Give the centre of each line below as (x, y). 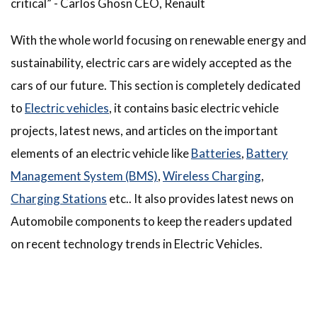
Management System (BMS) (84, 175)
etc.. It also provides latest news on (200, 198)
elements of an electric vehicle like (101, 153)
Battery (267, 153)
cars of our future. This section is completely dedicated (156, 85)
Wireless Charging (212, 175)
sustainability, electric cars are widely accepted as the (151, 62)
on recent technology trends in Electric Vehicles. (137, 243)
